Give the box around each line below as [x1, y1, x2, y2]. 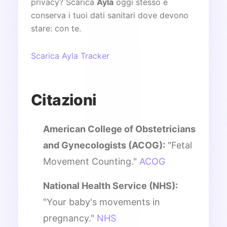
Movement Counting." [43, 156, 139, 167]
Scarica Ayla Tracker [31, 50, 109, 61]
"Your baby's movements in [43, 196, 160, 207]
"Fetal [165, 139, 192, 150]
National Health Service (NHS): [43, 180, 178, 191]
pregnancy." [43, 212, 97, 223]
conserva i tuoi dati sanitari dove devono [31, 10, 188, 20]
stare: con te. [31, 23, 81, 33]
